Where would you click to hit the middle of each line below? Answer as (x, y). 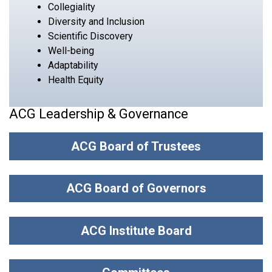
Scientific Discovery (90, 36)
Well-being (71, 50)
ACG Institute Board (136, 230)
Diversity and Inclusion (96, 21)
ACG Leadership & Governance (99, 114)
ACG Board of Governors (136, 189)
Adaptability (73, 65)
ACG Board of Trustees (136, 146)
